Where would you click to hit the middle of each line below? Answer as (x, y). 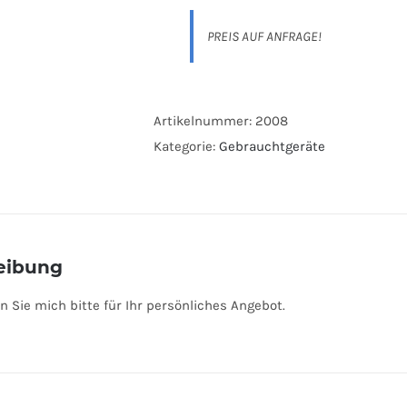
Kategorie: (186, 146)
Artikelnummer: (204, 121)
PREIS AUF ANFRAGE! (264, 36)
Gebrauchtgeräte (272, 146)
